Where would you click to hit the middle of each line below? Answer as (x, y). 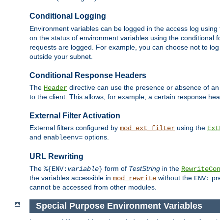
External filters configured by (75, 128)
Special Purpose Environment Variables (119, 206)
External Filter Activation (75, 115)
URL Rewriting (56, 156)
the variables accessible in (71, 178)
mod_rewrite (135, 179)
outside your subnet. (61, 56)
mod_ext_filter (147, 128)
